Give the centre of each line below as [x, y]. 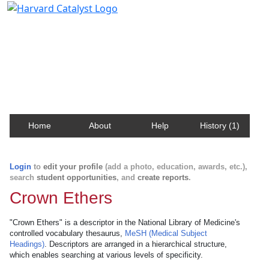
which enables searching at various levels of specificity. [106, 255]
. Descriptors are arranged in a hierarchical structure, [136, 244]
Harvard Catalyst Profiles [83, 27]
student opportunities [77, 177]
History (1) [220, 125]
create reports [163, 177]
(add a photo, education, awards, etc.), [175, 167]
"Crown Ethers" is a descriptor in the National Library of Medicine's [125, 222]
